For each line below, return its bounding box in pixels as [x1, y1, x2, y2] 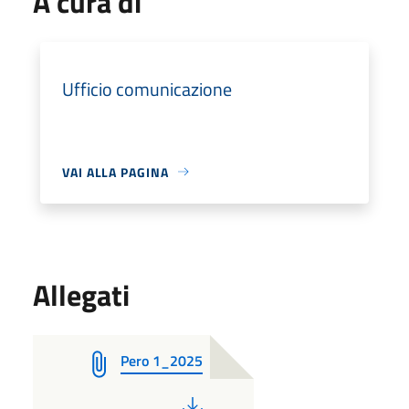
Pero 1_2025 [121, 349, 203, 372]
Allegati [33, 272, 130, 317]
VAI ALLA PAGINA [62, 162, 169, 182]
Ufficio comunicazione [62, 74, 232, 103]
